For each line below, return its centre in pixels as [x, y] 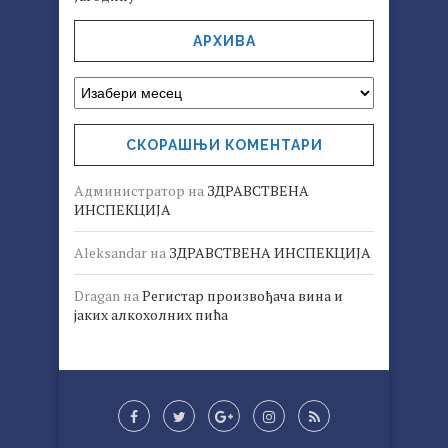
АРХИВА [224, 41]
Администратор [129, 191]
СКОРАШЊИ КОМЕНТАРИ [224, 145]
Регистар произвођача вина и [242, 296]
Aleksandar [110, 253]
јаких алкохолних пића [151, 315]
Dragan [97, 296]
